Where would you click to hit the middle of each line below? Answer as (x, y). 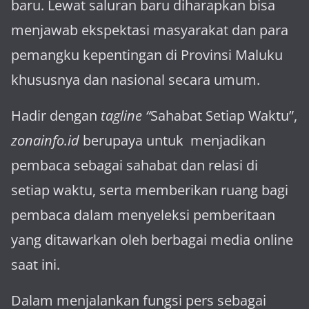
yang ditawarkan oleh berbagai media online (152, 240)
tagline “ (124, 116)
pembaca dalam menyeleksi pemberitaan (143, 215)
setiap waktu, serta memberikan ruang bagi (150, 190)
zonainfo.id (47, 140)
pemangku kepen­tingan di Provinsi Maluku (147, 55)
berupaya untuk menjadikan (174, 140)
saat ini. (36, 265)
